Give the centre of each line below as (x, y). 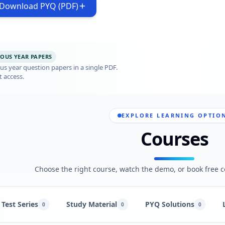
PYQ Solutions (170, 204)
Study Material (91, 204)
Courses (175, 139)
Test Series (20, 204)
